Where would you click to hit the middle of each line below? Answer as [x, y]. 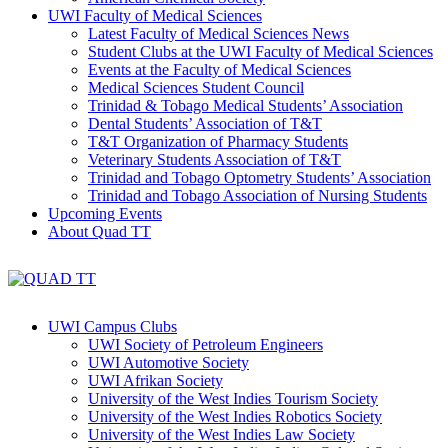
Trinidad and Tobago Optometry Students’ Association [259, 177]
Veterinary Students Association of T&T [214, 159]
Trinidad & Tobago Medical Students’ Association [245, 105]
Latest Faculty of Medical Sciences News [218, 33]
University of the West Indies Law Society [221, 434]
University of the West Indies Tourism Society [233, 398]
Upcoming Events [105, 213]
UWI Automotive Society [168, 362]
